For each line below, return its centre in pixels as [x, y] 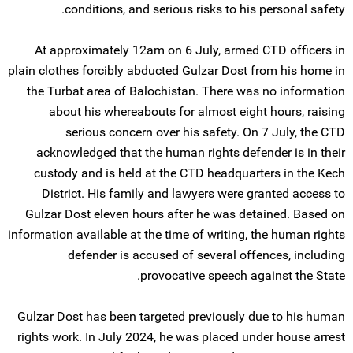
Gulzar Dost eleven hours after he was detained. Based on [185, 214]
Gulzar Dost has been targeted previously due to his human [181, 316]
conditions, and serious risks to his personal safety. [205, 9]
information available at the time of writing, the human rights [176, 234]
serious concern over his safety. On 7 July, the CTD [205, 132]
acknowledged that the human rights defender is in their [191, 152]
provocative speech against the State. [243, 275]
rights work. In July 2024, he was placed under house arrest [181, 337]
